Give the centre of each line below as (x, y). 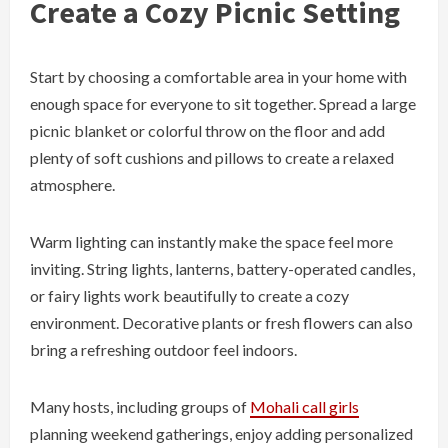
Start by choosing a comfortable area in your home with (218, 77)
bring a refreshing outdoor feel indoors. (163, 350)
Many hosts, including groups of (140, 407)
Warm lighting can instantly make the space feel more (211, 242)
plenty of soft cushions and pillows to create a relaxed (212, 158)
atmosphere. (72, 185)
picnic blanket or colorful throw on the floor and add (207, 131)
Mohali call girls (304, 407)
